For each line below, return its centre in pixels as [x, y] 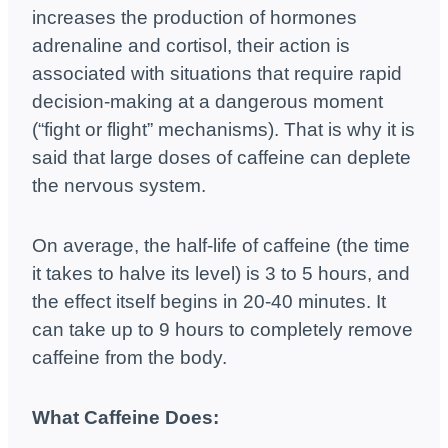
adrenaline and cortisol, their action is [191, 46]
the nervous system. [119, 186]
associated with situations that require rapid [217, 74]
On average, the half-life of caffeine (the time [221, 246]
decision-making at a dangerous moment [207, 102]
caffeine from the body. [129, 358]
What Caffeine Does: [125, 418]
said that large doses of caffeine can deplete [221, 158]
